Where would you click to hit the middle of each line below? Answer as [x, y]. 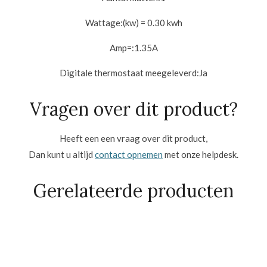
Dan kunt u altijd [62, 155]
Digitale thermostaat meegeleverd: [129, 72]
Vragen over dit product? [133, 109]
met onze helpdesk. [201, 155]
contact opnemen [129, 155]
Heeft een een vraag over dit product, [133, 139]
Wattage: [104, 22]
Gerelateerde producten [133, 191]
